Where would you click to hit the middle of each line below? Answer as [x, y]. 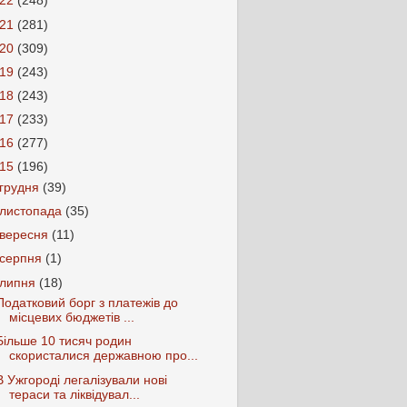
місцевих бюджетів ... [71, 318]
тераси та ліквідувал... [74, 394]
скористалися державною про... [103, 356]
